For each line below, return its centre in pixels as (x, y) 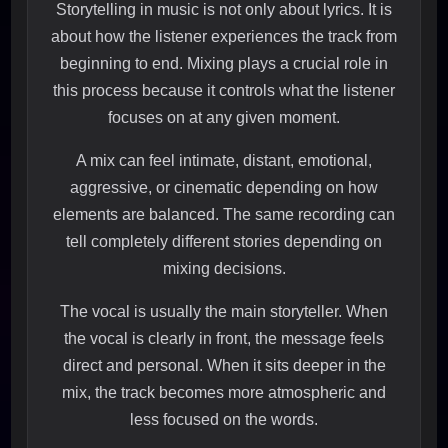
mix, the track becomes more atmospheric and (224, 393)
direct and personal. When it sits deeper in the (224, 366)
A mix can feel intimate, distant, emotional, (224, 161)
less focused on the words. (224, 420)
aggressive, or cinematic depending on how (224, 188)
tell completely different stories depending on (224, 242)
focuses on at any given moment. (224, 118)
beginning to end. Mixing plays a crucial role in (224, 64)
